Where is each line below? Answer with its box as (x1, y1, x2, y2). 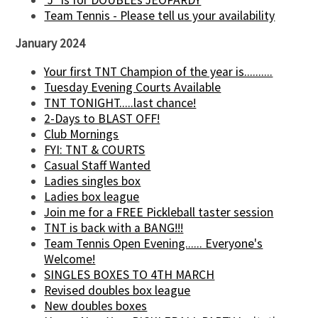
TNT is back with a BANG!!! (44, 219, 184, 236)
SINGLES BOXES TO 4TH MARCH (44, 266, 215, 283)
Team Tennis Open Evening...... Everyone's (44, 235, 263, 251)
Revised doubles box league (44, 282, 191, 298)
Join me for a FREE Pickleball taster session (44, 204, 274, 220)
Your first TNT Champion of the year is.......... (44, 63, 273, 79)
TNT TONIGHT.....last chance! (44, 94, 197, 111)
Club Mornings (44, 126, 119, 142)
